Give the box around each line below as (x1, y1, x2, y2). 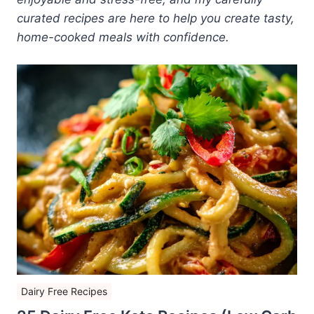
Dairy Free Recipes (21, 285, 107, 298)
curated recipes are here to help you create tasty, (17, 11, 294, 25)
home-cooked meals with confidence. (17, 29, 229, 44)
